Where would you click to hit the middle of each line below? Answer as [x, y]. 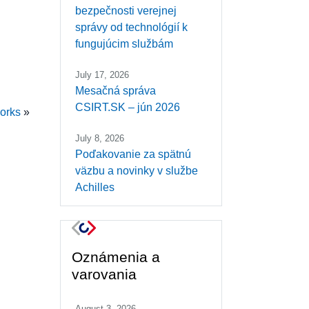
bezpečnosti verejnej [126, 11]
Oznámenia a [116, 257]
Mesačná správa [116, 91]
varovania [104, 275]
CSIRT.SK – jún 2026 [128, 108]
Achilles [95, 188]
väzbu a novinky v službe [137, 171]
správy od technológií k [131, 28]
